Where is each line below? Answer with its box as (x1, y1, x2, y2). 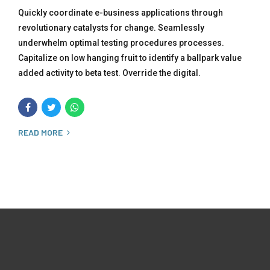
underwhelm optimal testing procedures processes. (18, 37, 224, 48)
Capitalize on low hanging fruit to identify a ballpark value (18, 52, 242, 63)
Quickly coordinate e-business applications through (18, 7, 223, 17)
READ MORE (18, 127, 63, 137)
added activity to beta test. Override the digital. (18, 67, 201, 78)
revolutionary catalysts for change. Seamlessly (18, 22, 204, 33)
